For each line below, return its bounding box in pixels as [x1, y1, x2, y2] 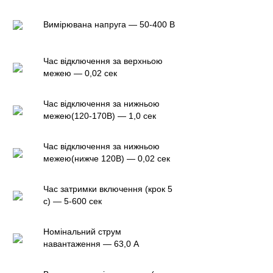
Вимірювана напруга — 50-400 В [43, 19, 175, 29]
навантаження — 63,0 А [43, 238, 139, 249]
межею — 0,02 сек [43, 68, 117, 78]
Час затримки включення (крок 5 [43, 183, 172, 194]
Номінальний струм [43, 226, 121, 236]
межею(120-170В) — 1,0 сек [43, 110, 156, 121]
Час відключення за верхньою [43, 55, 163, 66]
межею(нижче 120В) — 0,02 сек [43, 153, 170, 163]
